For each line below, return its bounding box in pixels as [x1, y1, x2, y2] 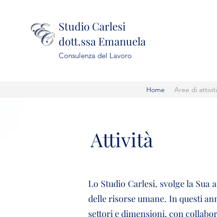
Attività [90, 126, 153, 152]
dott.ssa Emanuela [59, 34, 146, 48]
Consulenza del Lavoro [59, 51, 132, 60]
